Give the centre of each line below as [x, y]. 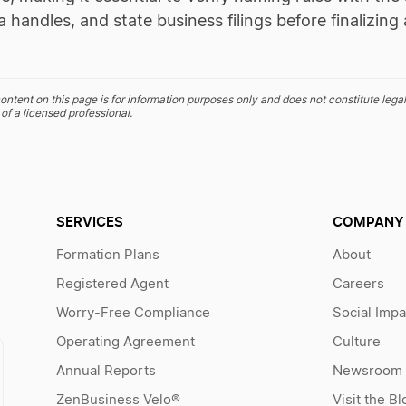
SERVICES [89, 222]
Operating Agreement [125, 342]
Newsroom [367, 371]
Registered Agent [112, 284]
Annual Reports [106, 371]
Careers [358, 284]
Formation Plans [107, 255]
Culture [356, 342]
